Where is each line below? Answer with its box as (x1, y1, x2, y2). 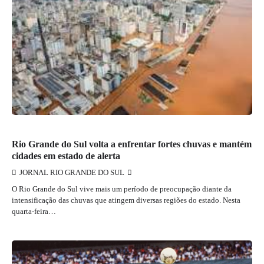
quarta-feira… (12, 206, 56, 216)
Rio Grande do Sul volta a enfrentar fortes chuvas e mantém (12, 138, 252, 149)
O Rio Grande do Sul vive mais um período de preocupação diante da (12, 184, 232, 193)
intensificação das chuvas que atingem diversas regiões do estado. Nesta (12, 195, 240, 204)
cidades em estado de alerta (12, 150, 120, 161)
